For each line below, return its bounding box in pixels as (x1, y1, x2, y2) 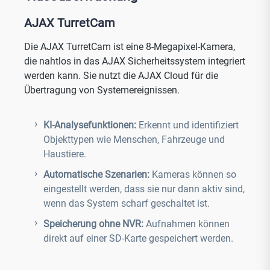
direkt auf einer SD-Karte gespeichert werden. (43, 233, 236, 244)
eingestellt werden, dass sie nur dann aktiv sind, (43, 183, 245, 195)
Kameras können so (152, 169, 236, 180)
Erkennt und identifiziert (139, 119, 239, 131)
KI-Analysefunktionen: (43, 119, 139, 131)
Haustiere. (43, 148, 86, 160)
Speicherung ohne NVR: (43, 218, 146, 230)
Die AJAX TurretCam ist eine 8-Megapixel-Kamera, (24, 41, 235, 52)
